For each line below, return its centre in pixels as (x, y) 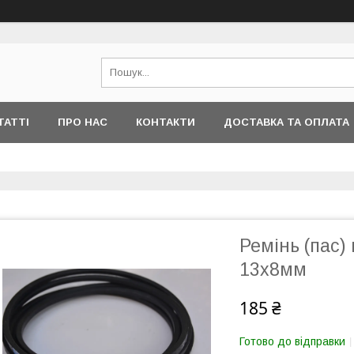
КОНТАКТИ (166, 122)
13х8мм (273, 269)
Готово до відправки (292, 341)
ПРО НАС (83, 122)
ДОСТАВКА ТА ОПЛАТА (286, 122)
